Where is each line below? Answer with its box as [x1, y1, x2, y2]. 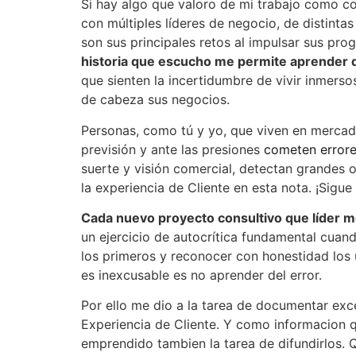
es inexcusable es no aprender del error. [81, 267, 322, 284]
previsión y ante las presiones [81, 141, 264, 157]
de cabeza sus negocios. [81, 91, 230, 108]
